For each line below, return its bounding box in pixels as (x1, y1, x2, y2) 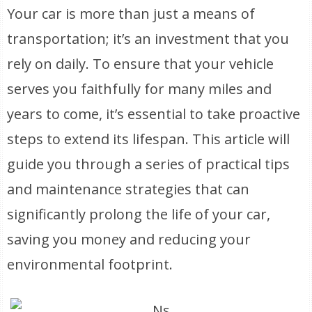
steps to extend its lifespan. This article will (7, 130, 290, 148)
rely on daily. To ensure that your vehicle (7, 54, 274, 73)
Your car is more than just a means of (7, 4, 256, 23)
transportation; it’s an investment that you (7, 29, 290, 48)
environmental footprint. (7, 255, 173, 274)
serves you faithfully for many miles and (7, 79, 272, 98)
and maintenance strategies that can (7, 180, 250, 198)
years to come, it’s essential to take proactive (7, 104, 301, 123)
